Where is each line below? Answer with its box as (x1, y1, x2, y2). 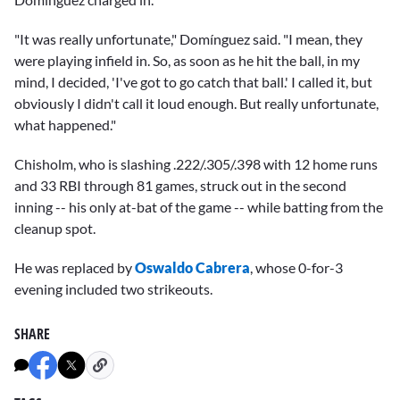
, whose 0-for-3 (250, 259, 343, 277)
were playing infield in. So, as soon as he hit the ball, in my (14, 52, 360, 70)
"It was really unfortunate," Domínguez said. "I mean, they (14, 30, 362, 48)
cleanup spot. (14, 220, 96, 237)
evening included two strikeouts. (14, 280, 212, 298)
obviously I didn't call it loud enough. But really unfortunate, (14, 95, 379, 112)
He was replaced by (14, 259, 135, 277)
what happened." (14, 116, 116, 134)
